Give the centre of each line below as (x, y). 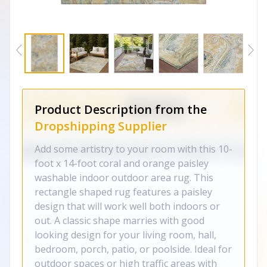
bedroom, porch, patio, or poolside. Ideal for (133, 249)
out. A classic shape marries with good (119, 221)
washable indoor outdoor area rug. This (124, 178)
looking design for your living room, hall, (125, 235)
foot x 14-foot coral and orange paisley (122, 163)
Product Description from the (121, 109)
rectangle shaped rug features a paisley (123, 192)
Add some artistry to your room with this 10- (133, 149)
